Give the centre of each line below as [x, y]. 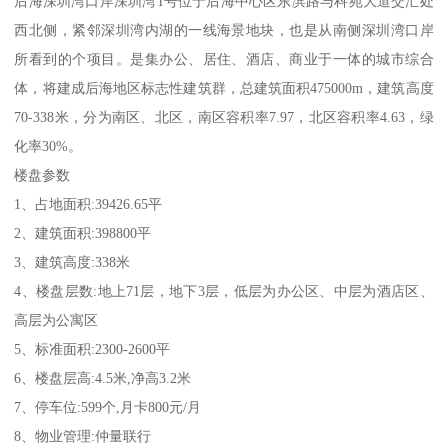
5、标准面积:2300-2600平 [92, 348]
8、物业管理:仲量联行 [83, 435]
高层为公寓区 [56, 319]
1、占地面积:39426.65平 [88, 203]
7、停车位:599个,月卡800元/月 [108, 406]
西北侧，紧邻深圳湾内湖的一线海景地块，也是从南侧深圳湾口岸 [224, 29]
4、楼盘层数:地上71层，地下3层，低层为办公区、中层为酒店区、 [224, 290]
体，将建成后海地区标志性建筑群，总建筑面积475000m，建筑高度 [224, 87]
